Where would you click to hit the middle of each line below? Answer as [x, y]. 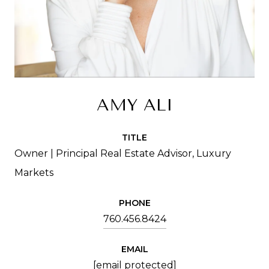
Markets [34, 172]
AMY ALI [134, 104]
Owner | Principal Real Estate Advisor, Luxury [123, 153]
